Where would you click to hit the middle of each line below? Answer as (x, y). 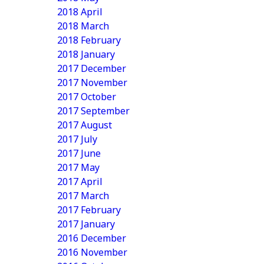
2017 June (79, 153)
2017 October (87, 97)
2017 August (85, 125)
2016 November (92, 252)
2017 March (83, 196)
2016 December (92, 238)
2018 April (80, 12)
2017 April (80, 181)
